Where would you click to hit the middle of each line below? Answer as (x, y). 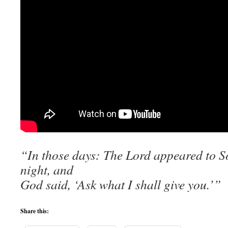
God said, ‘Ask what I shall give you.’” (121, 184)
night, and (47, 169)
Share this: (35, 211)
